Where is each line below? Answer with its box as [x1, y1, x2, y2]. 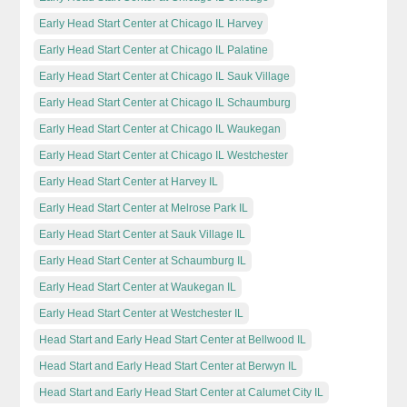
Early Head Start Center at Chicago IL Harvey [39, 16, 263, 30]
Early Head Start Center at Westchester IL [39, 306, 244, 320]
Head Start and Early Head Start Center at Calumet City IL [39, 385, 324, 399]
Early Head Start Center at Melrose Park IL [39, 201, 249, 214]
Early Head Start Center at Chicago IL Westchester [39, 148, 289, 162]
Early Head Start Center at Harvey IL [39, 174, 219, 188]
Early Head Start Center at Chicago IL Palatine [39, 43, 269, 56]
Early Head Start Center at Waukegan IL [39, 280, 237, 293]
